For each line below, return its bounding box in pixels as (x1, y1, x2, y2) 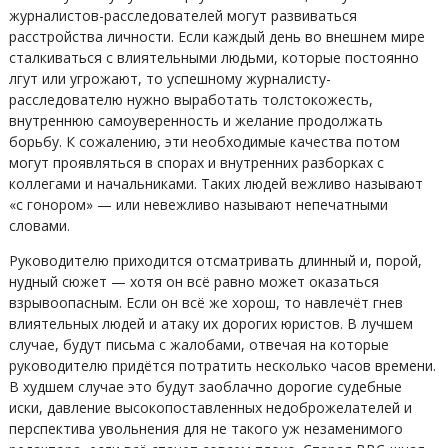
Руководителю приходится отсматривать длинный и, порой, (8, 251, 422, 270)
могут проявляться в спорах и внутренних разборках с (8, 153, 384, 172)
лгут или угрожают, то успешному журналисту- (8, 69, 331, 88)
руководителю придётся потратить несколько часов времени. (8, 356, 436, 375)
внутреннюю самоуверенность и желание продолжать (8, 111, 383, 130)
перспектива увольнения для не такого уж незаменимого (8, 419, 403, 438)
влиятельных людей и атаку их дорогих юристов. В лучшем (8, 314, 413, 333)
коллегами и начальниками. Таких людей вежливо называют (8, 174, 423, 193)
